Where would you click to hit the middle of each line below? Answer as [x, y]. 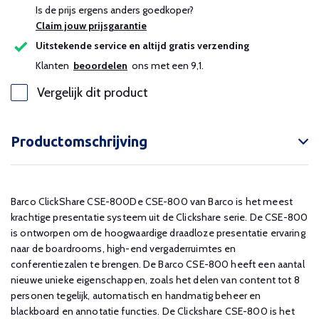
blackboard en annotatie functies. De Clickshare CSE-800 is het [153, 311]
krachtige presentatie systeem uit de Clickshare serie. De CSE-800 [159, 217]
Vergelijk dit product [93, 93]
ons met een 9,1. [166, 66]
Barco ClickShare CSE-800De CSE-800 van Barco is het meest [152, 202]
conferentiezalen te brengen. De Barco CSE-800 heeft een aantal [158, 264]
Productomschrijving [79, 141]
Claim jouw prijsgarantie [91, 26]
